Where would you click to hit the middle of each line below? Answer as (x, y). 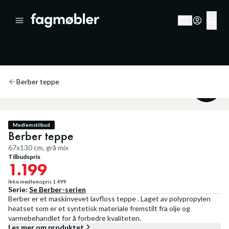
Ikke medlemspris (30, 181)
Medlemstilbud (31, 125)
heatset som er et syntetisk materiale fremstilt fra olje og (99, 208)
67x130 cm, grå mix (38, 147)
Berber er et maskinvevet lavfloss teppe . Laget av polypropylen (109, 199)
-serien (74, 189)
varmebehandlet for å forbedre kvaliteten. (75, 218)
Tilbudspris (24, 157)
